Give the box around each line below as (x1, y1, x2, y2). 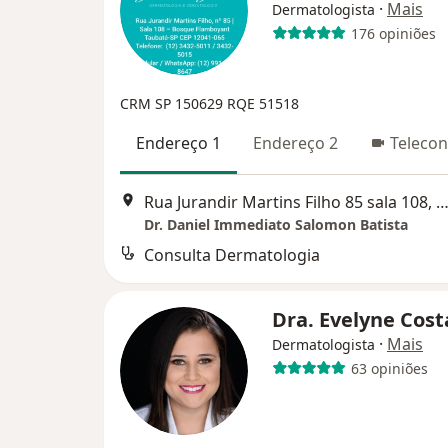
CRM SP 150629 (120, 94, 227, 113)
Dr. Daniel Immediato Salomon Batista (144, 215, 408, 235)
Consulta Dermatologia (144, 244, 320, 267)
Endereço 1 (136, 132, 221, 154)
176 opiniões (350, 23, 436, 43)
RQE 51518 (227, 94, 299, 113)
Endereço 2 (253, 132, 338, 154)
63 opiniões (350, 358, 428, 378)
